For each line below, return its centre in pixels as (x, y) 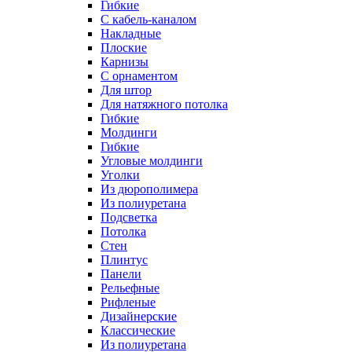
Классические (138, 330)
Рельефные (130, 288)
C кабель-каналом (148, 19)
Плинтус (124, 259)
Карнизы (125, 61)
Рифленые (128, 302)
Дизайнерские (139, 316)
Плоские (124, 47)
